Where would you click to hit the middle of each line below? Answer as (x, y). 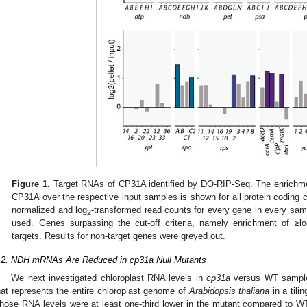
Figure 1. (31, 184)
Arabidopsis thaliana (229, 291)
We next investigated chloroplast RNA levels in (109, 278)
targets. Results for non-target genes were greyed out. (119, 236)
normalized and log (50, 210)
